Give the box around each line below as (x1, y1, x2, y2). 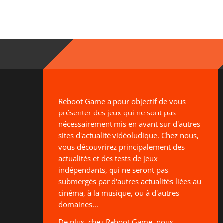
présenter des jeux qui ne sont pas (58, 107, 176, 117)
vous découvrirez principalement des (58, 141, 185, 152)
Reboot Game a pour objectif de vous (58, 96, 186, 106)
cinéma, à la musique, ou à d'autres (58, 187, 179, 198)
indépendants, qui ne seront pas (58, 164, 168, 175)
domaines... (58, 199, 98, 209)
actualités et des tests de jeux (58, 153, 158, 163)
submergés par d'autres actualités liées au (58, 176, 201, 186)
